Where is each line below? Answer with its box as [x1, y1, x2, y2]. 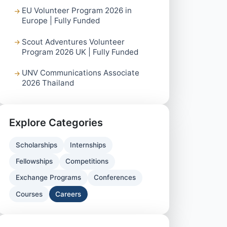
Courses [15, 190, 43, 198]
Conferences [94, 173, 136, 182]
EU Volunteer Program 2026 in [22, 6, 132, 16]
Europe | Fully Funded [22, 16, 100, 26]
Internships [70, 140, 106, 149]
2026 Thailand [22, 78, 74, 88]
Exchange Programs [15, 173, 81, 182]
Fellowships [15, 157, 53, 166]
